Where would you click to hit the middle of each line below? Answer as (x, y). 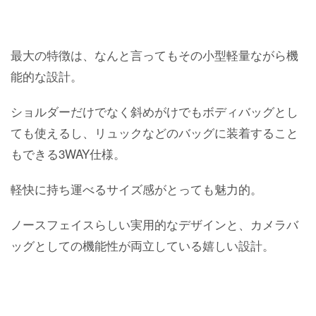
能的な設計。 (47, 75)
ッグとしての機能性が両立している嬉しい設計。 (142, 245)
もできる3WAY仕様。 (68, 153)
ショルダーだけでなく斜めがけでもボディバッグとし (154, 111)
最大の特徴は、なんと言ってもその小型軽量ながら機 (154, 54)
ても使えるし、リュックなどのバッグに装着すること (154, 132)
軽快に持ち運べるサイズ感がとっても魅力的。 (136, 188)
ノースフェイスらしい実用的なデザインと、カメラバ (154, 224)
